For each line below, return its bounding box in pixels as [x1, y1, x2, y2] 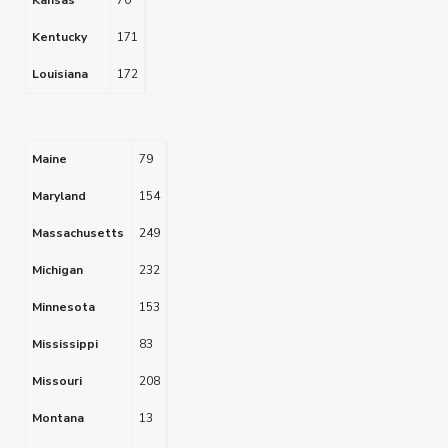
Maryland [32, 188, 86, 204]
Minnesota [32, 299, 95, 315]
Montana [32, 410, 84, 426]
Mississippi [32, 336, 98, 352]
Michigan [32, 262, 83, 278]
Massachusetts [32, 225, 124, 241]
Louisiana [32, 66, 88, 82]
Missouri [32, 373, 82, 389]
